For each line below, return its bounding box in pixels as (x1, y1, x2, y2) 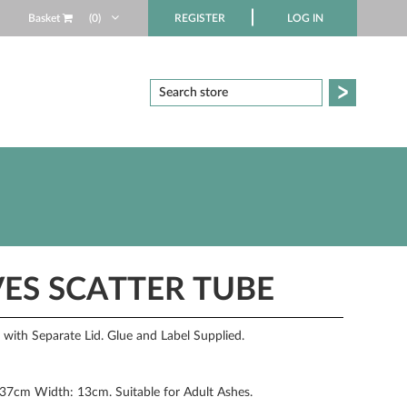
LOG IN (286, 13, 323, 24)
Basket (27, 13, 63, 24)
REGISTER (174, 13, 225, 24)
